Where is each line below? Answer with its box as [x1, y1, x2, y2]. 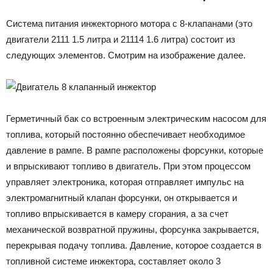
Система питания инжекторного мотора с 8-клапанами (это [6, 18, 252, 29]
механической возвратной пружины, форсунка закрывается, [6, 224, 259, 235]
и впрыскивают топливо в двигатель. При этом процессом [6, 160, 250, 171]
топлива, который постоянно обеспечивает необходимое [6, 129, 245, 140]
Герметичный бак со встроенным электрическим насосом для [6, 113, 266, 124]
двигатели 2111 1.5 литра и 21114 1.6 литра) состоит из [6, 34, 235, 44]
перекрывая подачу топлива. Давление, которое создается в [6, 239, 261, 250]
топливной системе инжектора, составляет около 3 [6, 255, 221, 266]
